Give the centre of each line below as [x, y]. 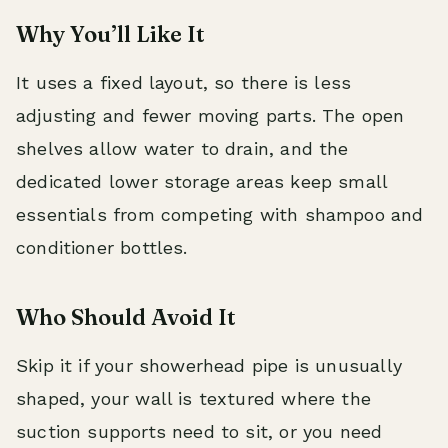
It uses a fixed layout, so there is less [184, 82]
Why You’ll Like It [110, 33]
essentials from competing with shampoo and [220, 214]
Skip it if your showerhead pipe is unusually [209, 365]
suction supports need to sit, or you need [199, 431]
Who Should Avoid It [126, 316]
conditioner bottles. [102, 247]
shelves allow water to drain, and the [182, 148]
